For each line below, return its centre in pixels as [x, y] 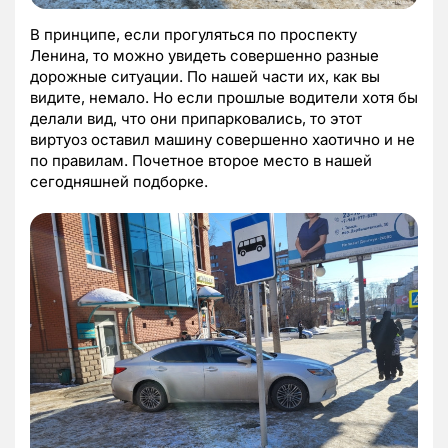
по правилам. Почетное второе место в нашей [201, 160]
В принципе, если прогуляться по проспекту [193, 34]
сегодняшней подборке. [119, 181]
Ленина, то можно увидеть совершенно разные [204, 55]
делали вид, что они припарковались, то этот [196, 118]
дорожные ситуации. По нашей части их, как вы [205, 76]
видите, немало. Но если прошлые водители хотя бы [224, 97]
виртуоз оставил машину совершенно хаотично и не [222, 139]
